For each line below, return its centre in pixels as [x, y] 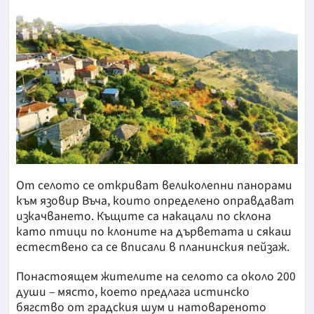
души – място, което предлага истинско [133, 292]
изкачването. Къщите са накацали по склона [144, 216]
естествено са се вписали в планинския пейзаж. [153, 247]
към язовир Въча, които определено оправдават [155, 200]
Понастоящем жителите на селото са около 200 [156, 276]
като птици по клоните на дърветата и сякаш [154, 231]
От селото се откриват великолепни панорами [154, 185]
